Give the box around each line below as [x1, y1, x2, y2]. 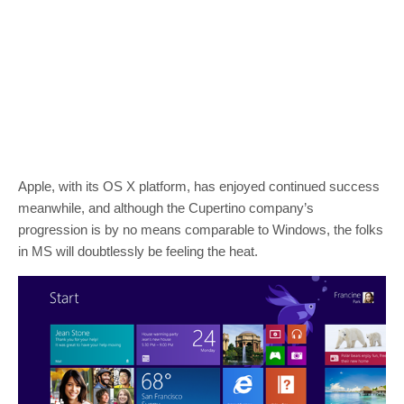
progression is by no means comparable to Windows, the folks [18, 222, 383, 238]
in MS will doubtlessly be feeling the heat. [18, 243, 258, 260]
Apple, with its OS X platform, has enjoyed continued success [18, 179, 380, 195]
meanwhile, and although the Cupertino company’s [18, 200, 314, 216]
